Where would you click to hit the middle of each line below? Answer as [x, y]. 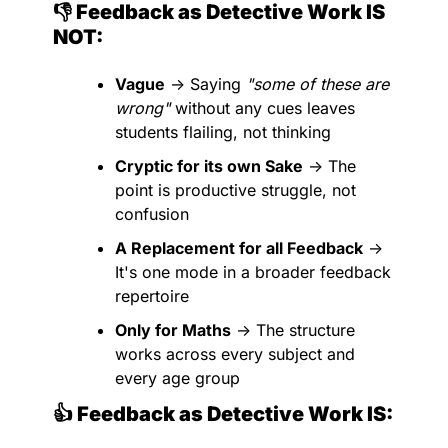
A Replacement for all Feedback [239, 248]
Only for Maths [173, 330]
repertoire [152, 296]
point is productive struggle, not [235, 190]
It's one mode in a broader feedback [253, 272]
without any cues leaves [262, 108]
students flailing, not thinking [223, 132]
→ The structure [293, 330]
